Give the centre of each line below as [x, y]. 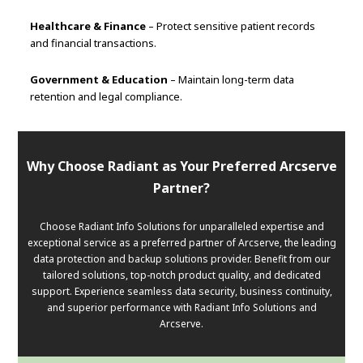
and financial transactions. [94, 43]
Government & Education [99, 80]
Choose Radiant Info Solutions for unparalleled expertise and [181, 227]
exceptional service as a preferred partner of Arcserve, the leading [181, 243]
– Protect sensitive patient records [231, 26]
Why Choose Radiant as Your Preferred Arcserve [181, 167]
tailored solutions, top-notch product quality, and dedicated [181, 275]
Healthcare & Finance [88, 26]
